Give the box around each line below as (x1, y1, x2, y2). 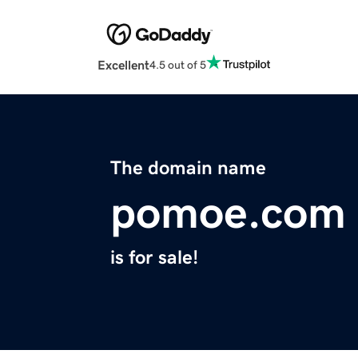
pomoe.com (110, 190, 346, 236)
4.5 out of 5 (149, 58, 206, 70)
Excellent (97, 58, 149, 72)
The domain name (110, 158, 266, 178)
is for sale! (110, 248, 198, 268)
